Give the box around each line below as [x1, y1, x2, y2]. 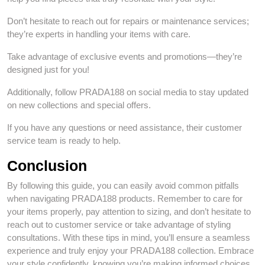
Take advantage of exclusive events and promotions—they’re [7, 51, 242, 62]
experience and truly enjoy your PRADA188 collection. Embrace [7, 245, 254, 256]
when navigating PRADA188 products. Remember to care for [7, 193, 243, 203]
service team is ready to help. [7, 135, 121, 146]
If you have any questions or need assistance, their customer [7, 122, 242, 132]
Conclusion [7, 157, 87, 174]
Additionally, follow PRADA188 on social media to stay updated [7, 87, 248, 97]
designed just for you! [7, 64, 89, 75]
